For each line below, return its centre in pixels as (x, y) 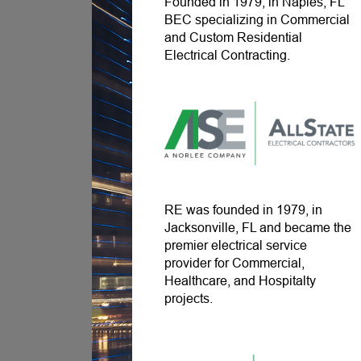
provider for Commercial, (235, 263)
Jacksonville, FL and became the (258, 228)
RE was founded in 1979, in (244, 210)
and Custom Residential (234, 38)
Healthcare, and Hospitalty (241, 281)
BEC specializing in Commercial (257, 20)
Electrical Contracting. (228, 56)
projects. (189, 299)
